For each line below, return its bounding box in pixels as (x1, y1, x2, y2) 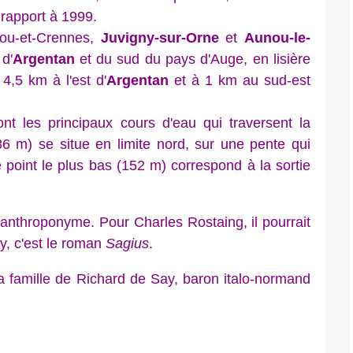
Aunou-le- (244, 29, 311, 46)
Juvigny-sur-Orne (100, 29, 226, 46)
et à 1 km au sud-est (169, 72, 310, 88)
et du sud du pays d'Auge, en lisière (74, 50, 310, 67)
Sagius (106, 235, 149, 251)
